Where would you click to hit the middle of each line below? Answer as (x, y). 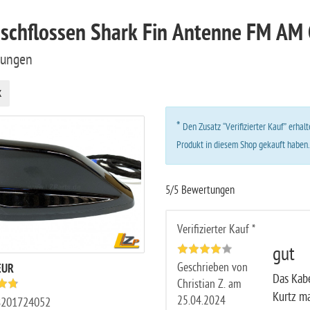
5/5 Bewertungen (200, 190)
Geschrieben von (212, 267)
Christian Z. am (209, 284)
